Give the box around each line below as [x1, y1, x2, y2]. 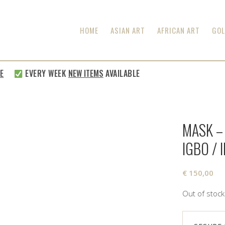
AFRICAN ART [157, 25, 200, 36]
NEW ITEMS [57, 67, 92, 79]
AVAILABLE [92, 67, 129, 79]
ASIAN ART [110, 25, 145, 36]
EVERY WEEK [12, 67, 57, 79]
